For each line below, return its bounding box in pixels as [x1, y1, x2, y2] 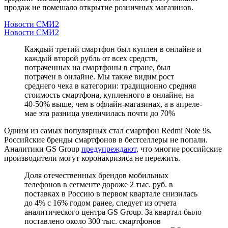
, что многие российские [136, 144, 222, 153]
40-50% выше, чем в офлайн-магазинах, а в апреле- [24, 99, 202, 108]
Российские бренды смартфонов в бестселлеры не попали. [4, 135, 208, 144]
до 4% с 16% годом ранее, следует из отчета [24, 198, 177, 207]
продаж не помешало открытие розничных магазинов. [4, 3, 193, 12]
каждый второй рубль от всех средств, [24, 53, 158, 63]
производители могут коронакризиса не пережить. [4, 153, 180, 162]
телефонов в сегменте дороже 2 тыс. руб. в [24, 180, 173, 189]
